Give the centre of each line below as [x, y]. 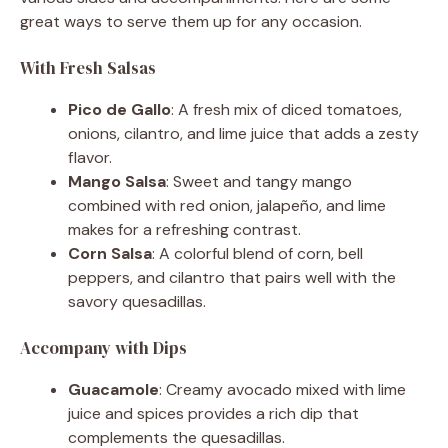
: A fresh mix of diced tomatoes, [286, 109]
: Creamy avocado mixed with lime [282, 389]
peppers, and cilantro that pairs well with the [232, 277]
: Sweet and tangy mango [259, 181]
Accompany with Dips [103, 347]
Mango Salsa [117, 181]
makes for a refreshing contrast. [184, 229]
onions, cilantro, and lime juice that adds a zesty [243, 133]
